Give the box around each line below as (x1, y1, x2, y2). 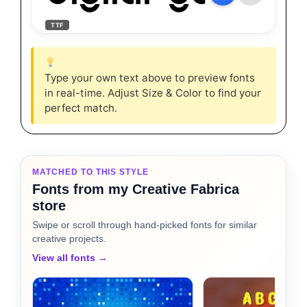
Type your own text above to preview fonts (45, 71, 255, 85)
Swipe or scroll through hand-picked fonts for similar (32, 219, 257, 231)
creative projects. (32, 233, 106, 245)
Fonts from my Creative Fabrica (32, 182, 239, 197)
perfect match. (45, 101, 117, 115)
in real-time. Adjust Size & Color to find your (45, 86, 261, 100)
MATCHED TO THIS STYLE (32, 167, 149, 177)
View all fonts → (32, 252, 108, 264)
